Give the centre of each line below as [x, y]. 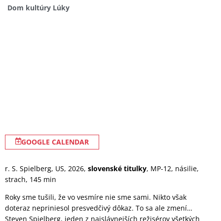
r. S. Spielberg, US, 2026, [46, 168]
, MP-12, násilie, [173, 168]
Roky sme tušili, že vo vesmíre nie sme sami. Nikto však [96, 197]
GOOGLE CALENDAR [55, 142]
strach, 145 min [31, 179]
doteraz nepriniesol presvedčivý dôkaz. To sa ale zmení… [99, 208]
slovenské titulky [117, 168]
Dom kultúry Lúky [38, 8]
